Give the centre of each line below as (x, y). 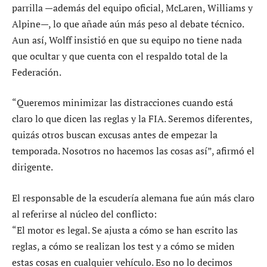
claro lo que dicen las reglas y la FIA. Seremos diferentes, (132, 119)
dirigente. (32, 167)
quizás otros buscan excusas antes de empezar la (115, 135)
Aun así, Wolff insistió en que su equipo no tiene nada (127, 40)
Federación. (37, 72)
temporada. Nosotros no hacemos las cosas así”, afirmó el (133, 151)
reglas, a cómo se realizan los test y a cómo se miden (123, 246)
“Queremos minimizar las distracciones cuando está (122, 103)
